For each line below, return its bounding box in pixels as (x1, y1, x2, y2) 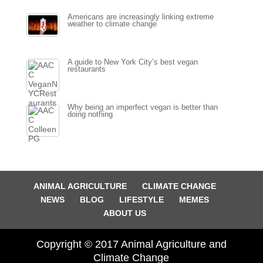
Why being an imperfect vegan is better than (67, 103, 218, 112)
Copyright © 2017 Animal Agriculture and (36, 238, 227, 250)
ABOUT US (103, 208, 147, 218)
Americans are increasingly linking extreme (67, 12, 214, 21)
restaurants (67, 65, 106, 73)
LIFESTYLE (119, 194, 164, 204)
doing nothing (67, 110, 113, 119)
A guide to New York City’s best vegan (67, 58, 198, 66)
